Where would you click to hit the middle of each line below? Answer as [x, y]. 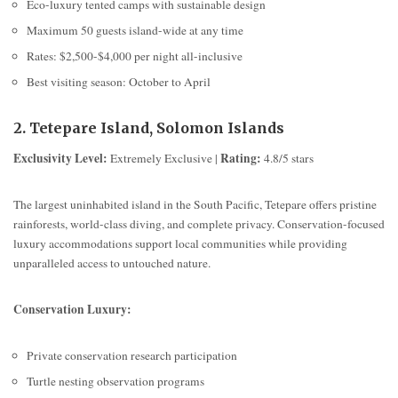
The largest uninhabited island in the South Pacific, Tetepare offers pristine [195, 204]
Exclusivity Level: [60, 158]
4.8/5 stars [287, 158]
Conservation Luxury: [72, 309]
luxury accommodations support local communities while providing [180, 243]
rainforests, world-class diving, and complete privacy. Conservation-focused [199, 223]
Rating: [241, 158]
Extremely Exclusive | [164, 158]
